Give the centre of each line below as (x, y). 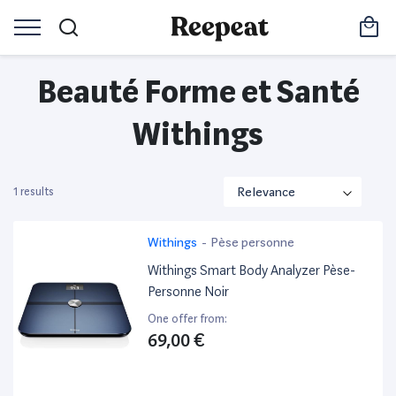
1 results (34, 192)
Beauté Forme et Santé (198, 92)
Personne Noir (189, 292)
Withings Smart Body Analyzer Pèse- (252, 271)
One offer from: (188, 319)
